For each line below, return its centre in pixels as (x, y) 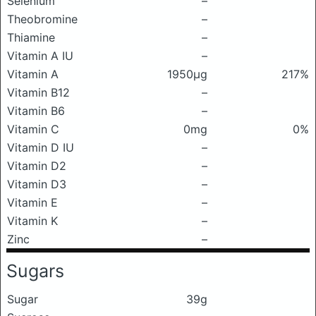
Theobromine (42, 19)
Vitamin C (33, 129)
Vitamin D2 (37, 166)
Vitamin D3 (37, 184)
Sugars (35, 271)
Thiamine (31, 37)
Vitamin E (32, 202)
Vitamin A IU (40, 56)
